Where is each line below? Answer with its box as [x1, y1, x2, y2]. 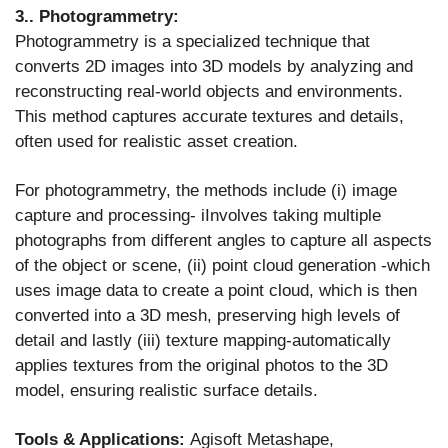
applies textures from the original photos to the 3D [15, 355, 388, 375]
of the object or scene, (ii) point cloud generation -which [15, 255, 430, 275]
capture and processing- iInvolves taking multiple [15, 205, 381, 225]
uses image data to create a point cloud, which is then [15, 280, 417, 300]
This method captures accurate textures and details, [15, 106, 404, 126]
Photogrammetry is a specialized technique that [15, 31, 370, 51]
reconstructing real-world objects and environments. [15, 81, 403, 101]
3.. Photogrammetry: [15, 6, 189, 26]
